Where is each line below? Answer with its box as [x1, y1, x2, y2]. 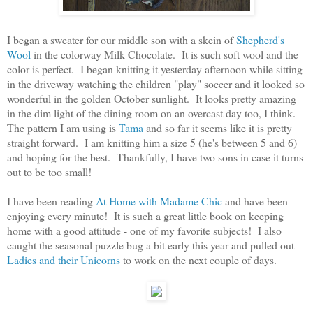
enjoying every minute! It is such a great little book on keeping [7, 208, 284, 223]
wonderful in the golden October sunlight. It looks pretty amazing [7, 90, 296, 105]
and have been [222, 193, 288, 208]
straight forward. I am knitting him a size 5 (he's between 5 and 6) [7, 134, 297, 150]
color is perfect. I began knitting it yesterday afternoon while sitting [7, 61, 303, 76]
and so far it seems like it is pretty [143, 119, 292, 135]
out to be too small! [7, 163, 92, 179]
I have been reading [7, 193, 96, 208]
